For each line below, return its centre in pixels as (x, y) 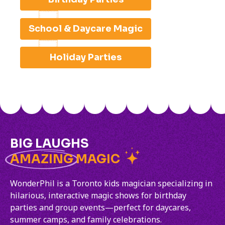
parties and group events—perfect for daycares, (100, 208)
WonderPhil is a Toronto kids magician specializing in (111, 184)
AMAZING (42, 159)
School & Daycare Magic (86, 28)
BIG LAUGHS (49, 144)
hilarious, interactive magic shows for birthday (98, 196)
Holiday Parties (86, 58)
